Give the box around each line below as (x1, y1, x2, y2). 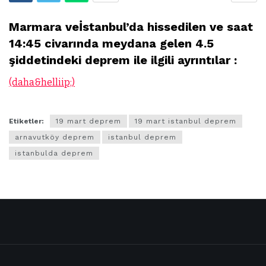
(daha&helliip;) (9, 76, 75, 88)
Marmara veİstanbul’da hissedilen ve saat (9, 19, 253, 34)
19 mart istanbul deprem (135, 116, 236, 125)
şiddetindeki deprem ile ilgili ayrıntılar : (9, 52, 237, 67)
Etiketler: (9, 116, 44, 125)
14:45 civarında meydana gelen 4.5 (9, 36, 214, 50)
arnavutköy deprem (15, 132, 94, 141)
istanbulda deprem (15, 148, 93, 157)
